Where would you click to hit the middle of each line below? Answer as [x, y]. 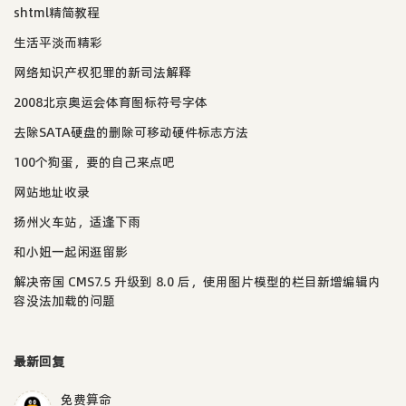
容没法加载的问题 [64, 300]
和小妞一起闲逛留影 [71, 251]
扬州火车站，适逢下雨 [77, 222]
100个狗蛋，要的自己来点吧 [94, 162]
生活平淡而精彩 [58, 42]
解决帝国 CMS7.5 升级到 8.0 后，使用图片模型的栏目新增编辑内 [197, 281]
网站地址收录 [52, 192]
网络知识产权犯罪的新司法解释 [102, 72]
